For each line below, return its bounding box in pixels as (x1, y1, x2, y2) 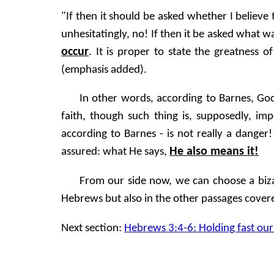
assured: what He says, (61, 146, 169, 158)
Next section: (61, 222, 124, 234)
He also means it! (169, 146, 259, 158)
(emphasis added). (61, 64, 147, 76)
